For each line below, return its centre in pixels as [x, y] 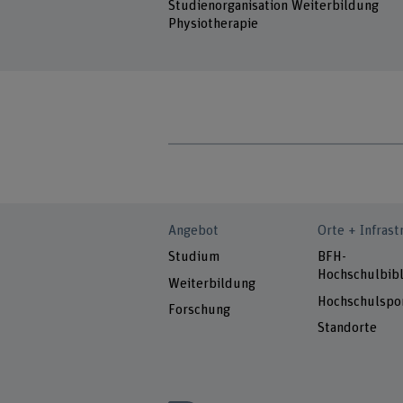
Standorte [347, 328]
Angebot [194, 231]
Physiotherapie [214, 24]
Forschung [200, 310]
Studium [194, 257]
